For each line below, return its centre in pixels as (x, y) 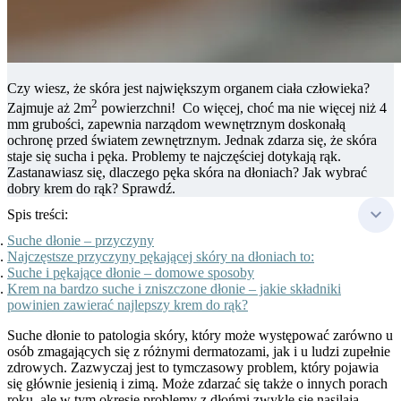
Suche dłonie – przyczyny (81, 241)
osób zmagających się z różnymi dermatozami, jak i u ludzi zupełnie (199, 352)
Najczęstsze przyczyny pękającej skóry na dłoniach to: (161, 257)
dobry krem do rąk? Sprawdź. (91, 189)
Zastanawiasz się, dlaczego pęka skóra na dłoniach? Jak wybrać (187, 173)
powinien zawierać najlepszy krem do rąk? (128, 305)
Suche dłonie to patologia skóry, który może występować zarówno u (200, 336)
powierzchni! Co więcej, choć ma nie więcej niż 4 (242, 108)
